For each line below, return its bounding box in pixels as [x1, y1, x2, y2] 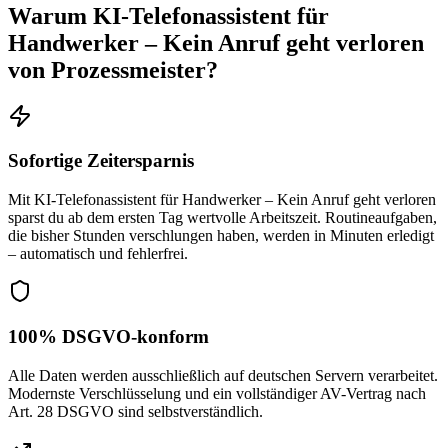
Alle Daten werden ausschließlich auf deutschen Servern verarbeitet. [8, 366, 438, 384]
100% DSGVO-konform [8, 325, 209, 347]
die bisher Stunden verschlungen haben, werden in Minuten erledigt [8, 227, 434, 245]
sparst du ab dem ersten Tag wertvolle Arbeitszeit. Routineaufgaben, [8, 209, 437, 227]
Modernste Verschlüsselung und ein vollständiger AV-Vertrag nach [8, 384, 426, 402]
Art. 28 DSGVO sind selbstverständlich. [8, 402, 263, 420]
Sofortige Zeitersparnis [8, 150, 194, 172]
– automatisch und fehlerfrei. [8, 245, 188, 263]
